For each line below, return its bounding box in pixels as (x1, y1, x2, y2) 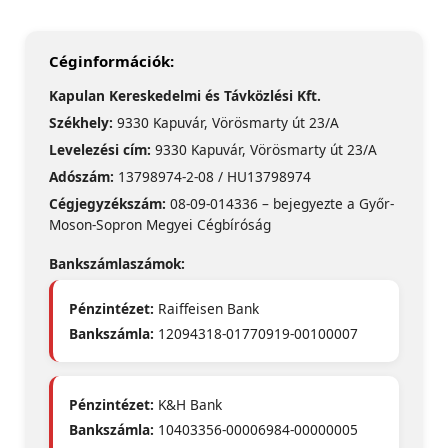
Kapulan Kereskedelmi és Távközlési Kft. (49, 86, 321, 106)
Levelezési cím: (49, 140, 151, 160)
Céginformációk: (49, 51, 174, 72)
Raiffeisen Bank (154, 299, 259, 319)
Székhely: (49, 113, 113, 133)
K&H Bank (154, 395, 222, 415)
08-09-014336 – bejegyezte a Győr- (166, 194, 394, 214)
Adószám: (49, 167, 114, 187)
